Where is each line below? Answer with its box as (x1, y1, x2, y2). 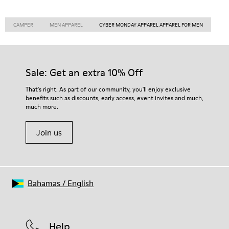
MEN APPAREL (50, 21, 83, 28)
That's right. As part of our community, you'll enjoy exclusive (26, 85, 191, 94)
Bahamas (28, 177, 60, 189)
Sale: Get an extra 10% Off (26, 65, 143, 80)
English (67, 177, 94, 189)
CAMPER (13, 21, 33, 28)
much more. (26, 102, 58, 111)
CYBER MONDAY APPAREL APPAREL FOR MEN (99, 21, 203, 28)
